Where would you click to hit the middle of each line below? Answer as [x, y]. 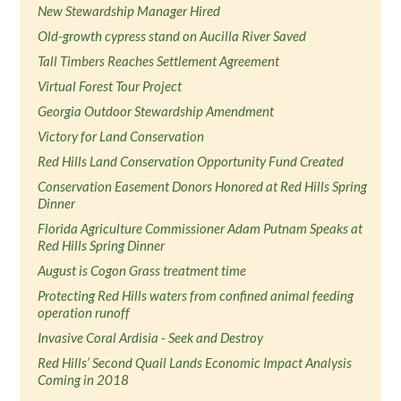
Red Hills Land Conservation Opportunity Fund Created [191, 161]
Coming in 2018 [84, 380]
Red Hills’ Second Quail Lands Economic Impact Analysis [195, 363]
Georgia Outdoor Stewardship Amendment [156, 111]
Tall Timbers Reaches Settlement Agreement [159, 61]
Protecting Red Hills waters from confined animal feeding [196, 295]
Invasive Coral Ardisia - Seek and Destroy [151, 337]
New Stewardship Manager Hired [129, 11]
